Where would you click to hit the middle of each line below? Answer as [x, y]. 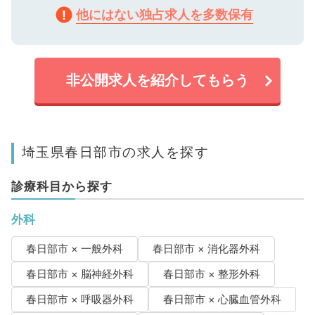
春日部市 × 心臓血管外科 [222, 300]
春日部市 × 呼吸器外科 [79, 300]
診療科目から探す [62, 187]
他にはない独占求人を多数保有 [165, 15]
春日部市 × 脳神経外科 [79, 275]
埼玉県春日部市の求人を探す [115, 152]
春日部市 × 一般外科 [74, 249]
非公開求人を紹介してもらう [157, 81]
